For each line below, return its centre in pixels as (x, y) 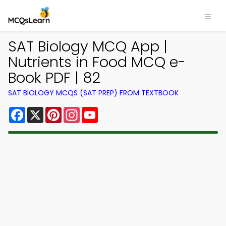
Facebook (45, 111)
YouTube (115, 111)
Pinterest (80, 111)
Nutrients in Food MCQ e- (97, 62)
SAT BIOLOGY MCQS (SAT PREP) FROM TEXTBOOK (93, 93)
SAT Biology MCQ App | (88, 46)
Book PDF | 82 (54, 78)
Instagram (100, 111)
